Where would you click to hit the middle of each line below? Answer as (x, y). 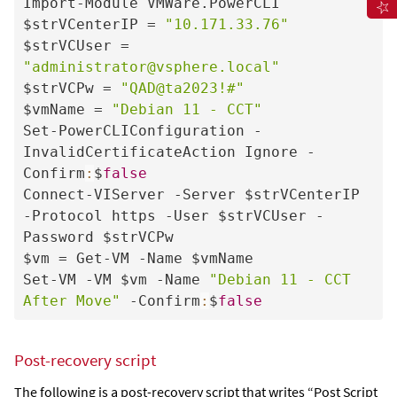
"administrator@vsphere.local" (151, 66)
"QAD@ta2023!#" (182, 88)
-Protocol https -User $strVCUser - (173, 215)
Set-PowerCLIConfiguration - (142, 130)
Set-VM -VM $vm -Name (116, 279)
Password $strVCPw (98, 237)
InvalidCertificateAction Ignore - (169, 152)
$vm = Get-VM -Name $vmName (138, 258)
